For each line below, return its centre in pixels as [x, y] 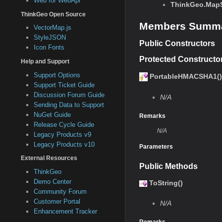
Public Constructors [177, 43]
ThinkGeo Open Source [53, 14]
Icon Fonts [49, 48]
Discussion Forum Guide [69, 95]
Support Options [57, 75]
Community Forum [60, 191]
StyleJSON [50, 38]
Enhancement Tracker [65, 211]
